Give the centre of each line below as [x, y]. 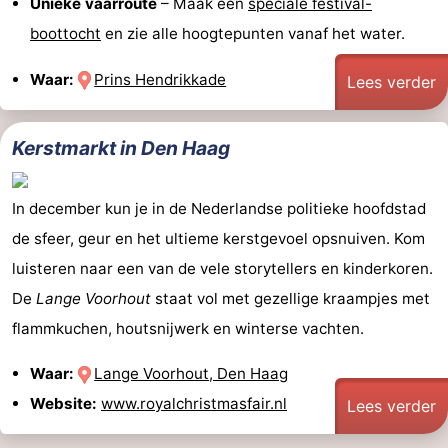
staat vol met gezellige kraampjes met [290, 298]
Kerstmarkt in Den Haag [121, 147]
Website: [63, 403]
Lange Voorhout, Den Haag [191, 373]
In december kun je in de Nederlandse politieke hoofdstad [219, 208]
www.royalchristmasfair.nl [194, 403]
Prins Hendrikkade [160, 79]
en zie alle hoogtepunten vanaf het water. [253, 34]
